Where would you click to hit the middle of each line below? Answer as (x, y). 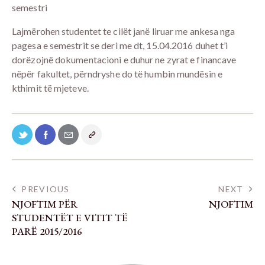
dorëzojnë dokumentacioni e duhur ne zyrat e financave (124, 59)
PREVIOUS (46, 189)
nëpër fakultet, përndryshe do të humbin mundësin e (117, 73)
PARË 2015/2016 (47, 232)
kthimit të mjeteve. (50, 88)
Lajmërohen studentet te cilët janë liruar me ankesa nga (124, 31)
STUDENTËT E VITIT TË (70, 218)
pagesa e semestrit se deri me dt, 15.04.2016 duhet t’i (120, 45)
